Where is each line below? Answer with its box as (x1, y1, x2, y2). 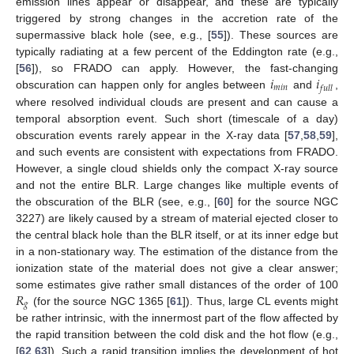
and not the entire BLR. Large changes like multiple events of (16, 178, 338, 191)
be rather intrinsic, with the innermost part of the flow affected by (16, 311, 338, 325)
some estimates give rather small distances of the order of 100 (16, 277, 338, 291)
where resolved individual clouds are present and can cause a (16, 95, 338, 108)
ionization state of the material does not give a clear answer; (16, 261, 338, 274)
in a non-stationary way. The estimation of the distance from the (16, 244, 338, 258)
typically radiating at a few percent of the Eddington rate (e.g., (16, 44, 338, 58)
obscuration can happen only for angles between (16, 77, 270, 91)
